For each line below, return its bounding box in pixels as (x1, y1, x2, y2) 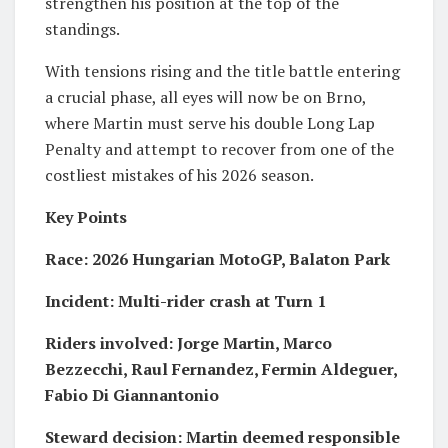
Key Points (45, 205, 127, 228)
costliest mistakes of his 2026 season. (45, 163, 314, 186)
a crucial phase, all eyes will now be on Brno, (45, 85, 366, 108)
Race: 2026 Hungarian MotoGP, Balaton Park (45, 247, 390, 270)
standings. (45, 17, 120, 40)
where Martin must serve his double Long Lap (45, 111, 375, 134)
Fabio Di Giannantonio (45, 383, 219, 406)
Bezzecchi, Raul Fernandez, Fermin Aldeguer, (45, 357, 397, 380)
